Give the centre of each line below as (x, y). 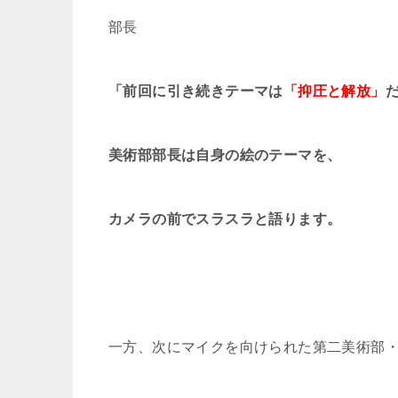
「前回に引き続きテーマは (196, 91)
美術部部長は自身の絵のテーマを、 (225, 155)
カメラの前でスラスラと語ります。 (225, 219)
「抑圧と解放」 (334, 91)
